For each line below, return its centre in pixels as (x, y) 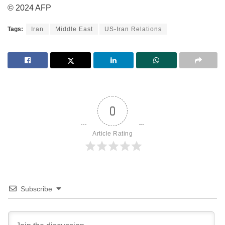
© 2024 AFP (29, 8)
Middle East (74, 29)
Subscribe (36, 189)
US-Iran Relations (133, 29)
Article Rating (113, 133)
